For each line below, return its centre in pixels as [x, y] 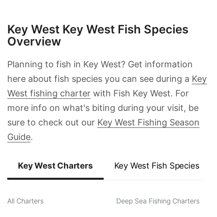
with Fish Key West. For [140, 93]
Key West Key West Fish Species [98, 29]
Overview [34, 41]
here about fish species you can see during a [100, 78]
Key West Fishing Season [148, 122]
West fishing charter [49, 93]
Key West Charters [55, 165]
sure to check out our [52, 122]
